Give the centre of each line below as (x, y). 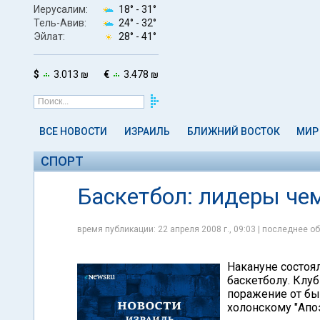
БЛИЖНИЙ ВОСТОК (233, 131)
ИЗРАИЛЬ (147, 131)
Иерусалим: (61, 9)
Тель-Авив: (60, 22)
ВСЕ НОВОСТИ (73, 131)
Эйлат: (49, 36)
